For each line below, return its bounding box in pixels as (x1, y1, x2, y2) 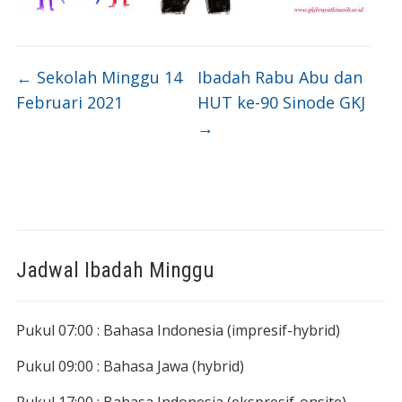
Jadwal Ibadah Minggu (15, 257, 214, 283)
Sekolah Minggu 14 (31, 66, 182, 88)
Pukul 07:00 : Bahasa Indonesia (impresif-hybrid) (15, 319, 340, 340)
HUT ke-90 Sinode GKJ (197, 91, 365, 113)
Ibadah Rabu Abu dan (197, 66, 363, 88)
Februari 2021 (15, 91, 123, 113)
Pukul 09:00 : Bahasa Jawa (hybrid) (15, 355, 244, 376)
